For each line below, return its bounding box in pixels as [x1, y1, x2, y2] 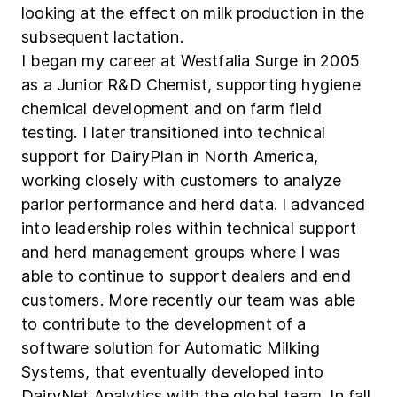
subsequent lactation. [21, 27, 183, 47]
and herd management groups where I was [21, 243, 340, 262]
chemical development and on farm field [21, 99, 322, 119]
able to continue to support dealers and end [21, 267, 351, 286]
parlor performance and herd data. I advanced [21, 195, 365, 214]
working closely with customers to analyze [21, 171, 342, 191]
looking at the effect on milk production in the [21, 4, 365, 23]
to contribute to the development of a [21, 315, 307, 334]
